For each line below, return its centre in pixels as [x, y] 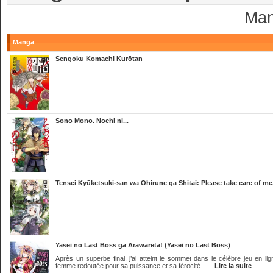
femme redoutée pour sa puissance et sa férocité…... [135, 266]
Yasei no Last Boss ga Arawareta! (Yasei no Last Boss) [143, 245]
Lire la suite [233, 266]
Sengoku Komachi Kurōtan [99, 58]
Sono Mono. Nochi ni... [92, 121]
